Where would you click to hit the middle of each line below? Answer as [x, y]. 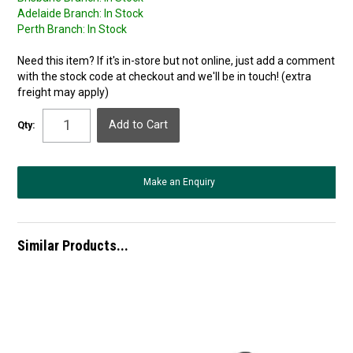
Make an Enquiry [179, 182]
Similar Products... [73, 246]
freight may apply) [63, 93]
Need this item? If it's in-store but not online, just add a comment [176, 61]
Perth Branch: [52, 30]
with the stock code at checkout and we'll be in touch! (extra [165, 77]
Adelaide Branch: [60, 14]
